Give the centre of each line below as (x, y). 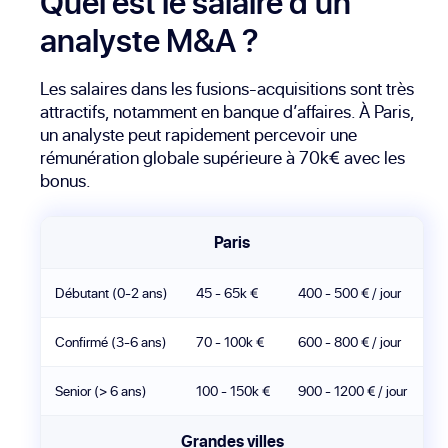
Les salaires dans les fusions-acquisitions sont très (227, 88)
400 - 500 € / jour (349, 292)
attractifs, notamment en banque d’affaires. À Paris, (227, 111)
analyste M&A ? (149, 39)
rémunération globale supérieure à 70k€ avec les (222, 157)
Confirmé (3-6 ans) (111, 341)
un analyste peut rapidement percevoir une (198, 134)
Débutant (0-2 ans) (111, 292)
